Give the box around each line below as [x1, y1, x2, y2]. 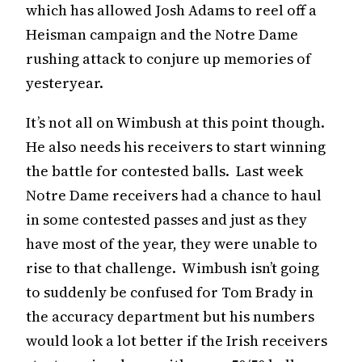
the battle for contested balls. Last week [26, 160, 303, 181]
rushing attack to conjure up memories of [26, 48, 311, 69]
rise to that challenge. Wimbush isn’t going [26, 257, 319, 278]
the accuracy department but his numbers [26, 305, 314, 326]
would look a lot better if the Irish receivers [26, 330, 327, 351]
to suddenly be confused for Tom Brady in [26, 281, 314, 302]
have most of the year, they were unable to [26, 233, 318, 254]
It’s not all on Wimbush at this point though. [26, 112, 328, 133]
